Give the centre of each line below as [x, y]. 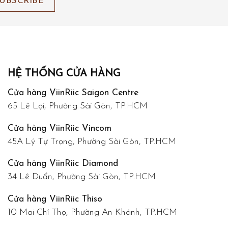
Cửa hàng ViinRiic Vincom [60, 128]
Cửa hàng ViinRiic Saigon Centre [73, 93]
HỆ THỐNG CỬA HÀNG [64, 74]
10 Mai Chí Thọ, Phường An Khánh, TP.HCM [92, 213]
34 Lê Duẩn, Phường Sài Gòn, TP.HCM [82, 177]
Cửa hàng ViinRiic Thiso [55, 199]
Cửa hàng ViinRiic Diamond [63, 164]
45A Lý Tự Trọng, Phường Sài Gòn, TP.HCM [92, 141]
